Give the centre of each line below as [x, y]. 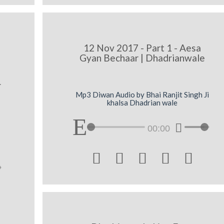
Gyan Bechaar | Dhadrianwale [142, 57]
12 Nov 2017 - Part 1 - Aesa [142, 47]
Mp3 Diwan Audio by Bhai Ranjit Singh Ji [142, 95]
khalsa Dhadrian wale [142, 103]
